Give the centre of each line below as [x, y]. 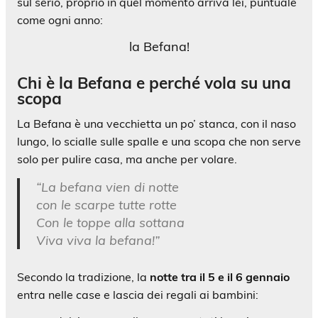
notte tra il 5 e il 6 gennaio [220, 276]
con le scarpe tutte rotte [106, 204]
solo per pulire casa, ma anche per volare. [127, 159]
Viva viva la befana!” [98, 240]
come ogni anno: [60, 20]
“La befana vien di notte [107, 187]
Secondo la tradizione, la [83, 276]
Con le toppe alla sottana [110, 222]
